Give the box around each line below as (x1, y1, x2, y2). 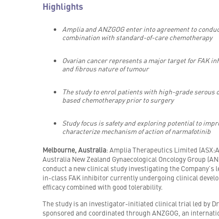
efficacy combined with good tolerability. (42, 182, 163, 192)
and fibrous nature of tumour (62, 64, 149, 74)
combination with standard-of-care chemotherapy (62, 32, 212, 43)
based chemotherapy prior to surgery (62, 95, 174, 105)
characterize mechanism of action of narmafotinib (62, 126, 211, 136)
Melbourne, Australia (42, 145, 106, 155)
